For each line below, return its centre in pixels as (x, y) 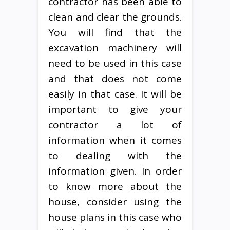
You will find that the (115, 32)
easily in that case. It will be (115, 94)
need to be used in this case (115, 63)
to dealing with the (115, 155)
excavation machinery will (115, 47)
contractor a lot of (115, 124)
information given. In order (115, 171)
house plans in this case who (115, 217)
